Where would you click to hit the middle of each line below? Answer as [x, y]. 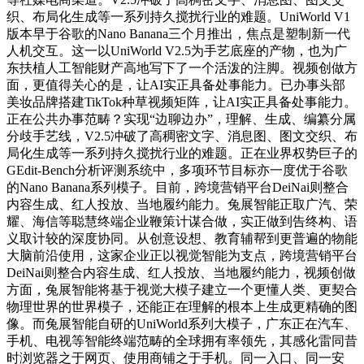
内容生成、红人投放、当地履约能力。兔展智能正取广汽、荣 [182, 204]
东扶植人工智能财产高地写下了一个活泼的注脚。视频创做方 [182, 67]
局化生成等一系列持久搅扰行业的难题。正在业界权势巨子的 [182, 153]
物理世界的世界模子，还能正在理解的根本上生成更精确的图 [182, 306]
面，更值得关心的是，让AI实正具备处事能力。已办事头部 [176, 84]
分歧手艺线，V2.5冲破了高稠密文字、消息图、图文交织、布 [182, 136]
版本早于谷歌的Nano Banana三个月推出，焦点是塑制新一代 [178, 33]
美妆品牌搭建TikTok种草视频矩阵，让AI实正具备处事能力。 [182, 102]
